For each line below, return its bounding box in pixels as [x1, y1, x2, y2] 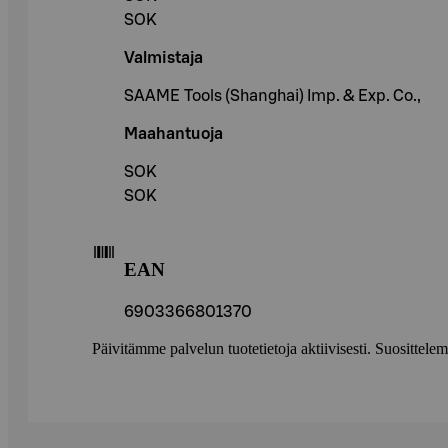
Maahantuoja [124, 126, 223, 143]
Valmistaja [124, 50, 203, 67]
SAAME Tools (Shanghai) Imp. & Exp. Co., [124, 88, 421, 105]
